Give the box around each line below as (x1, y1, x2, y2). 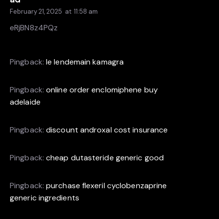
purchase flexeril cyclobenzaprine (46, 180, 167, 191)
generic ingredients (10, 193, 79, 203)
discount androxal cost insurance (46, 125, 168, 135)
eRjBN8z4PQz (10, 22, 58, 33)
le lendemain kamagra (46, 57, 124, 67)
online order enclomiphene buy (46, 85, 158, 95)
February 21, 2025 (10, 7, 62, 16)
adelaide (10, 97, 41, 108)
